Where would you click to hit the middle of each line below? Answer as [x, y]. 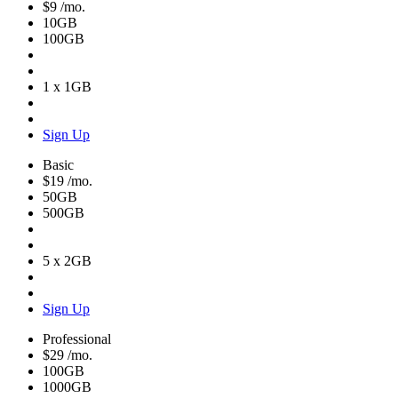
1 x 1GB [67, 87]
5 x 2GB [67, 261]
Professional [77, 339]
